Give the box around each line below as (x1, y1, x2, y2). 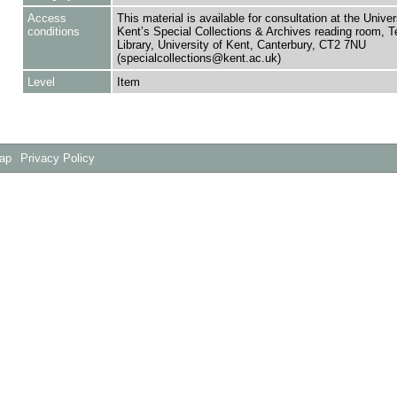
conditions (27, 25, 80, 38)
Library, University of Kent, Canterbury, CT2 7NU (116, 38, 366, 51)
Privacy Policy (20, 152, 96, 166)
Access (27, 12, 66, 25)
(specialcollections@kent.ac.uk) (116, 51, 281, 65)
